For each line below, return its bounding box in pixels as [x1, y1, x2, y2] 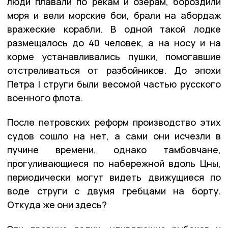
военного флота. [7, 91, 83, 104]
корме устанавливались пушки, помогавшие [7, 50, 221, 63]
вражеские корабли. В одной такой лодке [7, 22, 221, 35]
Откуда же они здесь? [7, 198, 107, 211]
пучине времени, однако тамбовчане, [7, 143, 221, 156]
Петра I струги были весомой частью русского [7, 77, 221, 90]
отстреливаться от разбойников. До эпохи [7, 64, 221, 76]
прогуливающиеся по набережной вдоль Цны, [7, 157, 221, 169]
